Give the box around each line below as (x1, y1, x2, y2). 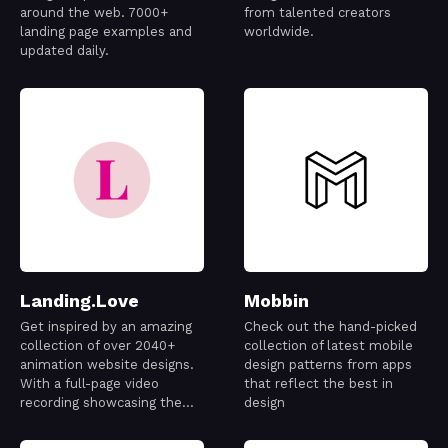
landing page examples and (20, 24, 192, 40)
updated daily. (20, 43, 109, 59)
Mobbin (244, 290, 309, 312)
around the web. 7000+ (20, 5, 168, 21)
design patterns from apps (244, 357, 412, 373)
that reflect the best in (244, 376, 393, 392)
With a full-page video (20, 376, 159, 392)
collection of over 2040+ (20, 338, 175, 354)
